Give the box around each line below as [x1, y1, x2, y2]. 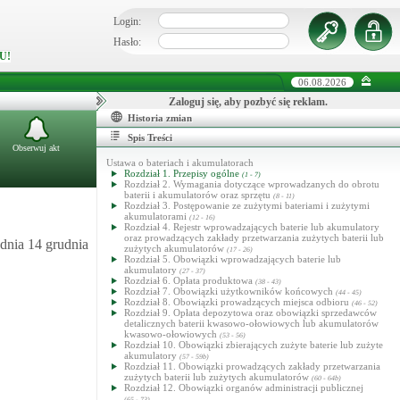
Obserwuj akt [12, 143, 60, 153]
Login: [113, 14, 141, 28]
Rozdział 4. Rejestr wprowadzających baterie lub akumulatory [124, 221, 379, 232]
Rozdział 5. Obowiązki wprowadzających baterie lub [124, 254, 341, 264]
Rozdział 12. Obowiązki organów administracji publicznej [124, 382, 363, 393]
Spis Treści [128, 132, 172, 143]
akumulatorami [124, 211, 189, 221]
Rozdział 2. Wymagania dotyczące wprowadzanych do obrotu [124, 179, 379, 189]
